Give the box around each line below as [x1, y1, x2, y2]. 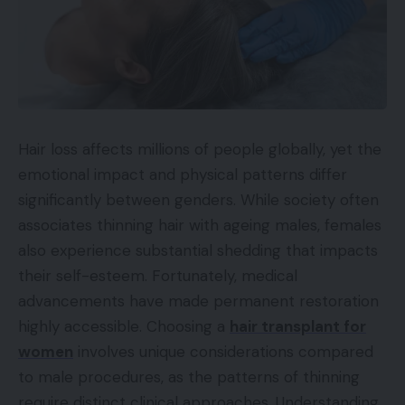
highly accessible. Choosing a [18, 316, 230, 336]
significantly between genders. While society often [18, 189, 379, 210]
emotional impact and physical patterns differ [18, 164, 347, 184]
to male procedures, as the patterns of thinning [18, 366, 360, 387]
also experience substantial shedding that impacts [18, 240, 378, 260]
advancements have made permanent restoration [18, 290, 379, 311]
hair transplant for [230, 316, 366, 336]
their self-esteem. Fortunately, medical [18, 265, 297, 286]
